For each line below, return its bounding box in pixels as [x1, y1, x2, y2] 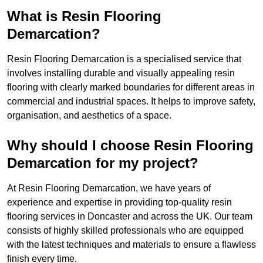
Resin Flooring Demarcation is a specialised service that [7, 54, 241, 65]
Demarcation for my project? [7, 155, 198, 171]
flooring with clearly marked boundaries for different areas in [7, 82, 255, 93]
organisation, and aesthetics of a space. [7, 110, 171, 121]
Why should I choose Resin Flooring [7, 137, 254, 154]
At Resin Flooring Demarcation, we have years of [7, 183, 211, 194]
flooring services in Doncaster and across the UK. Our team [7, 211, 252, 222]
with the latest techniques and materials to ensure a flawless [7, 240, 256, 250]
